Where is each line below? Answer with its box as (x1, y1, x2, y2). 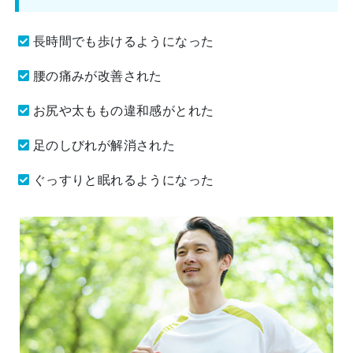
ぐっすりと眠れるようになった (32, 173, 214, 187)
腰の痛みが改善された (32, 69, 162, 83)
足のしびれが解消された (32, 138, 176, 152)
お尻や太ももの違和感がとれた (32, 103, 214, 117)
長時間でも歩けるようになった (32, 34, 214, 48)
